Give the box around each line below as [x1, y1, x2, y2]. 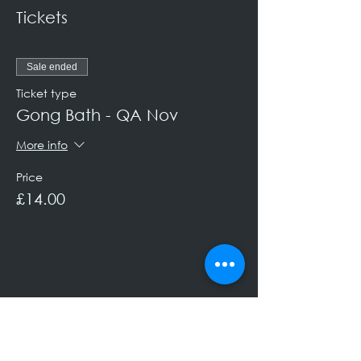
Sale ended [27, 61, 77, 73]
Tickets [16, 8, 68, 27]
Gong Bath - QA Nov [16, 106, 178, 124]
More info [16, 137, 68, 152]
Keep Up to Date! [72, 342, 178, 359]
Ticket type [16, 85, 77, 101]
